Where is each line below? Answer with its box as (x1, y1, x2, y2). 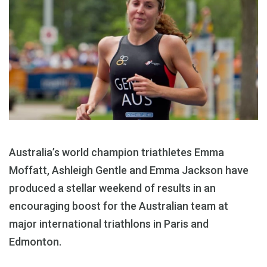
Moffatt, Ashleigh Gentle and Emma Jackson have (9, 164, 249, 177)
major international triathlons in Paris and (9, 218, 209, 231)
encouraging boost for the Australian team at (9, 200, 228, 213)
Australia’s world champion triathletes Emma (9, 146, 224, 159)
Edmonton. (9, 235, 61, 249)
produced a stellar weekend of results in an (9, 182, 216, 195)
